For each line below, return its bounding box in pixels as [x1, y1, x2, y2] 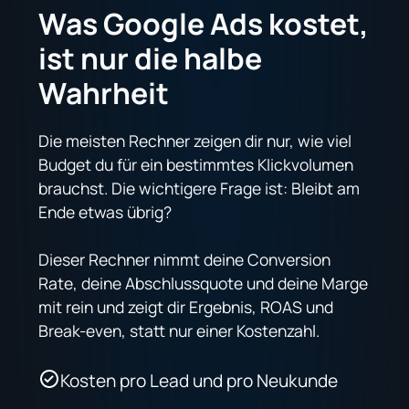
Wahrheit [38, 72, 170, 113]
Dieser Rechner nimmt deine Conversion [38, 247, 331, 270]
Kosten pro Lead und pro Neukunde [60, 368, 339, 393]
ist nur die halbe [38, 37, 263, 79]
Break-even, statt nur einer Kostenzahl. [38, 319, 320, 341]
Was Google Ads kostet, [38, 3, 370, 44]
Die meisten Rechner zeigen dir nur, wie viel [38, 129, 352, 152]
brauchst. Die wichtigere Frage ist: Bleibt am [38, 176, 361, 199]
